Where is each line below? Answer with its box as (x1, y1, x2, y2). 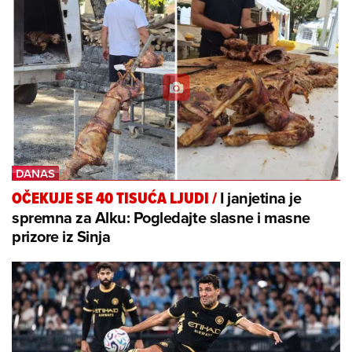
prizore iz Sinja (12, 224, 111, 247)
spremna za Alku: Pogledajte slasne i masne (12, 205, 310, 229)
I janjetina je (220, 185, 302, 209)
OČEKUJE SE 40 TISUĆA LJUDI (12, 186, 209, 210)
